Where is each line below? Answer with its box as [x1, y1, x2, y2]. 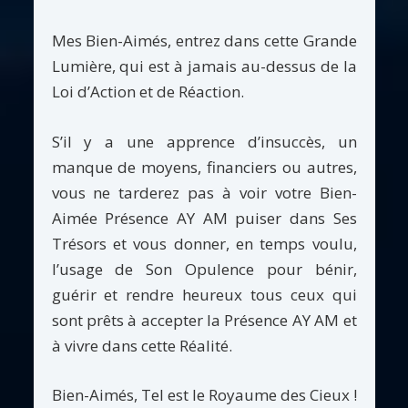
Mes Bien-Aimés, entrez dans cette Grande [51, 29, 357, 51]
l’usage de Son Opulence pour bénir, [51, 258, 357, 280]
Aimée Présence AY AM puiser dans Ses [51, 207, 357, 229]
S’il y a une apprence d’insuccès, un [51, 130, 357, 152]
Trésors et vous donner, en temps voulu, [51, 232, 357, 254]
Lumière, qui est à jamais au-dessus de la [51, 55, 357, 76]
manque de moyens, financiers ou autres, [51, 156, 357, 178]
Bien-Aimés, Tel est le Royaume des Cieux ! [51, 384, 357, 406]
